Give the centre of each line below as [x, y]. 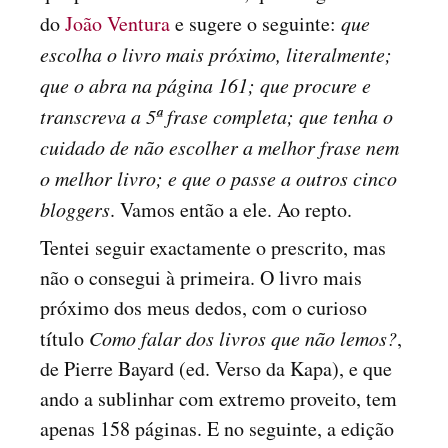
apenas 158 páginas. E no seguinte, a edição [217, 428]
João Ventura [117, 23]
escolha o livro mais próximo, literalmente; [216, 54]
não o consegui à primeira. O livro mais [201, 277]
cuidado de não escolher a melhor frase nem [219, 147]
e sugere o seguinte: [255, 23]
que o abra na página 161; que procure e [205, 85]
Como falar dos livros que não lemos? [243, 338]
